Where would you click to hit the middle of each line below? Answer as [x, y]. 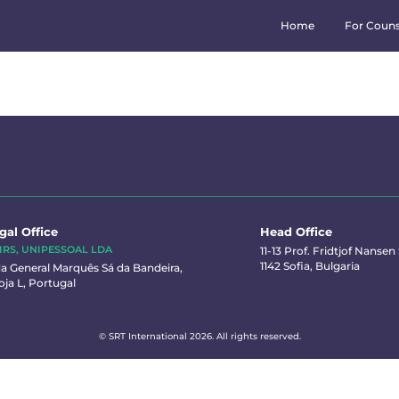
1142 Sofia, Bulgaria [310, 266]
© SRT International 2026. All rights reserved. [199, 336]
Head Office [297, 232]
